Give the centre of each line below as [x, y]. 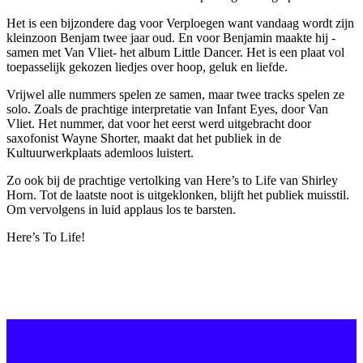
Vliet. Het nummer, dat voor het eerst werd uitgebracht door [159, 123]
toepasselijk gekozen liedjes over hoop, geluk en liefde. [147, 66]
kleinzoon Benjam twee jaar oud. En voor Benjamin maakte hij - [171, 37]
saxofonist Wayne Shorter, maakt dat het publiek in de [144, 138]
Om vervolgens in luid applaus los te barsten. [121, 209]
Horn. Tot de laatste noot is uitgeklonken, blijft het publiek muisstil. [178, 194]
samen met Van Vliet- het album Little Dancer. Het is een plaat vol [175, 52]
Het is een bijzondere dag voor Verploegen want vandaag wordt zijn [180, 23]
